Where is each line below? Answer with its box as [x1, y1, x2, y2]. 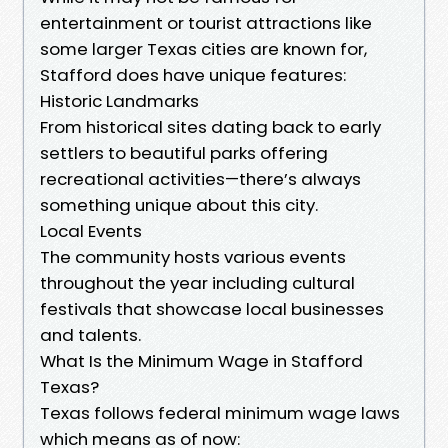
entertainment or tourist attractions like [40, 10, 372, 35]
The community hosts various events [40, 244, 346, 269]
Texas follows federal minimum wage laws [40, 400, 400, 425]
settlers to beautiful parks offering [40, 140, 328, 165]
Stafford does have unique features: [40, 62, 346, 87]
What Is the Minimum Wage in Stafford [40, 348, 363, 373]
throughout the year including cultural [40, 270, 355, 295]
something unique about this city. [40, 192, 318, 217]
